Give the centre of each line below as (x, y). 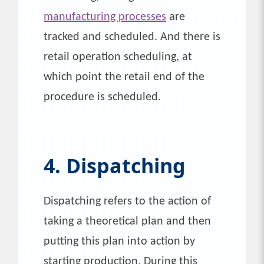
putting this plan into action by (119, 241)
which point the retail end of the (124, 77)
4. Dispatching (115, 165)
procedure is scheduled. (102, 97)
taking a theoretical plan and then (127, 221)
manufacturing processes (105, 17)
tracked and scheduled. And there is (132, 37)
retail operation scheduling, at (118, 57)
